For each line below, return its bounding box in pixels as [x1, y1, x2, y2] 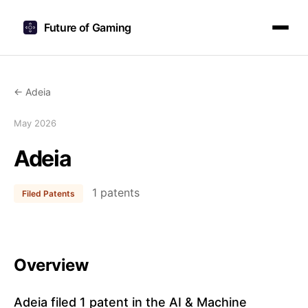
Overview [14, 255, 89, 275]
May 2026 [14, 118, 56, 129]
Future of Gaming [44, 20, 131, 34]
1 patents [89, 186, 140, 199]
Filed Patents [22, 188, 75, 199]
